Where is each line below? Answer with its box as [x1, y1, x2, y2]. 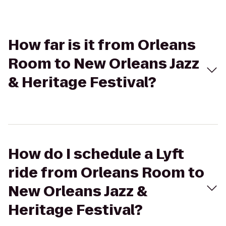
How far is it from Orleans [8, 35, 196, 55]
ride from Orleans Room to [8, 163, 204, 183]
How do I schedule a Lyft [8, 144, 184, 164]
